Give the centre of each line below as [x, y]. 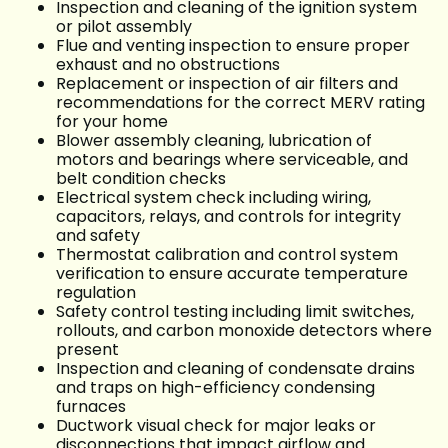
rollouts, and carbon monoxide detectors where [244, 331]
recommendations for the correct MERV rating [240, 103]
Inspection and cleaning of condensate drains [235, 369]
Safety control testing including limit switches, [235, 312]
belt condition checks [145, 179]
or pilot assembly [128, 27]
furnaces [95, 407]
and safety [102, 236]
